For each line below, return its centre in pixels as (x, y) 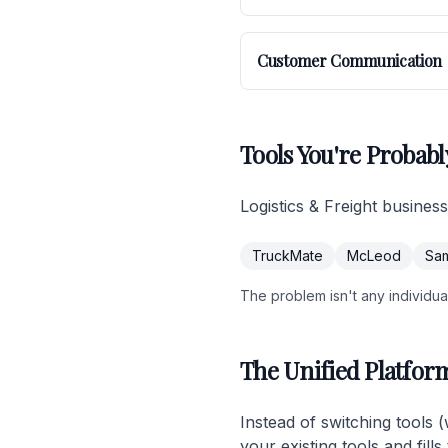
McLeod (374, 255)
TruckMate (287, 255)
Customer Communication (349, 60)
